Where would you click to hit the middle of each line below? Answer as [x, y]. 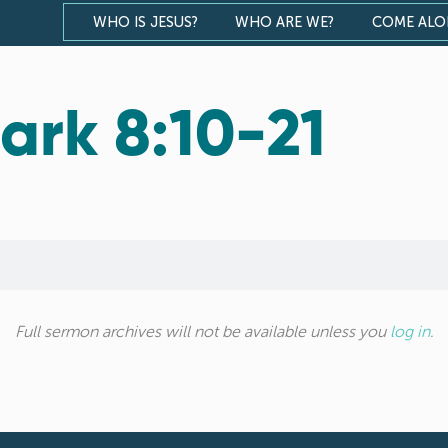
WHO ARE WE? [285, 22]
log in [409, 331]
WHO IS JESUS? [145, 22]
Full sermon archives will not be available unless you [202, 331]
